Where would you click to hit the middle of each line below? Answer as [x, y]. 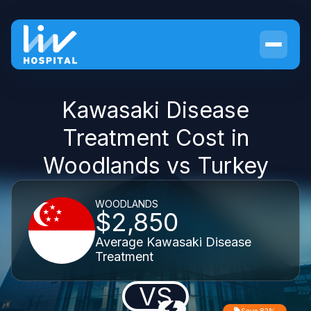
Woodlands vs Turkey [155, 166]
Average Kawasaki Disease [173, 242]
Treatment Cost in [155, 138]
